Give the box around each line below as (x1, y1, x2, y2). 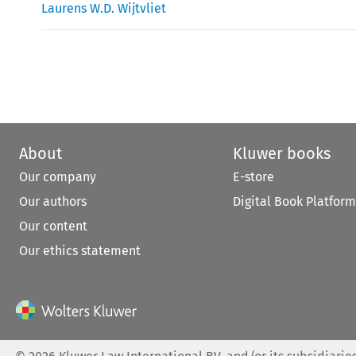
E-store (232, 168, 274, 184)
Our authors (19, 193, 87, 209)
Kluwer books (232, 143, 331, 163)
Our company (19, 168, 96, 184)
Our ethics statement (19, 242, 141, 258)
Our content (19, 218, 87, 234)
